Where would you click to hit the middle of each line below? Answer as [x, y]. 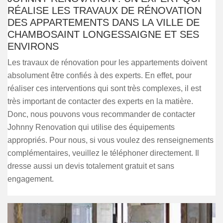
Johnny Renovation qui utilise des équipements [91, 127]
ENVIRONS [33, 46]
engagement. [31, 179]
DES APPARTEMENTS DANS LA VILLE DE [104, 22]
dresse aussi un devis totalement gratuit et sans [91, 166]
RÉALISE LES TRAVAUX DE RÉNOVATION [105, 10]
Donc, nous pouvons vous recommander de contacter [101, 114]
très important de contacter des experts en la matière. [100, 101]
